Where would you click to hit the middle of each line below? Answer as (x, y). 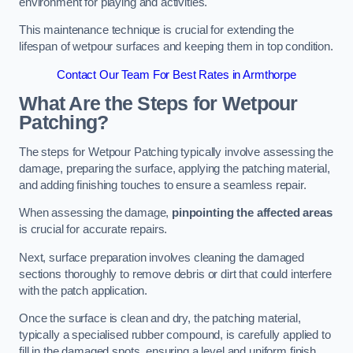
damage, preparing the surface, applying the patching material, (175, 168)
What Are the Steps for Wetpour (158, 104)
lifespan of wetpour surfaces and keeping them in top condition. (176, 47)
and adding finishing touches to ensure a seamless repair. (163, 185)
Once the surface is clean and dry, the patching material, (160, 319)
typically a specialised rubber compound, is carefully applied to (175, 335)
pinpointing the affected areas (252, 213)
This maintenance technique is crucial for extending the (157, 30)
